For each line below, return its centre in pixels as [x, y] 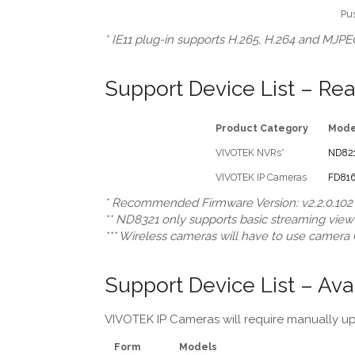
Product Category [261, 128]
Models [198, 346]
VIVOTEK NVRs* [250, 152]
